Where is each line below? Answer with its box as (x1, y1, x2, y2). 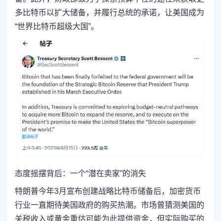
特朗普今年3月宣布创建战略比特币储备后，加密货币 (15, 186, 201, 195)
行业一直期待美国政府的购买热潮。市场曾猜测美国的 (15, 200, 204, 209)
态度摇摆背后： (15, 169, 70, 178)
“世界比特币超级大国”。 (15, 22, 99, 31)
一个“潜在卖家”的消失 (70, 169, 146, 178)
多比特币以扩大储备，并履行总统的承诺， (15, 8, 165, 17)
